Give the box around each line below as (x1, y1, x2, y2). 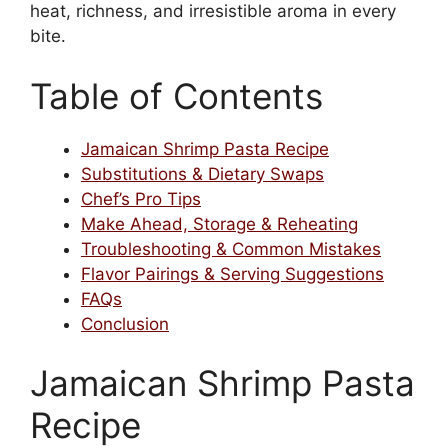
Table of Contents (30, 74, 323, 117)
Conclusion (81, 313, 169, 334)
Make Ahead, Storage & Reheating (81, 213, 358, 234)
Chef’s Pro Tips (81, 188, 201, 209)
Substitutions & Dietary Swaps (81, 163, 324, 184)
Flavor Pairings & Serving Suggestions (81, 263, 384, 284)
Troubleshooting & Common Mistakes (81, 238, 381, 259)
